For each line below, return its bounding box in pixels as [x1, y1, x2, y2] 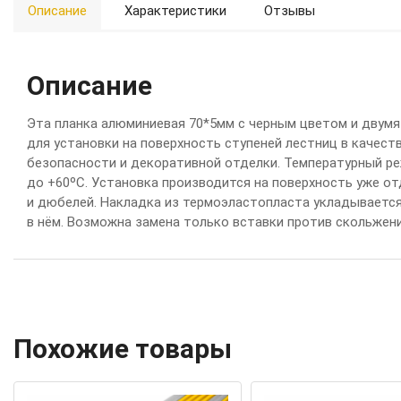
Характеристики [124, 2, 226, 19]
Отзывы [264, 2, 315, 19]
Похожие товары [13, 332, 232, 364]
